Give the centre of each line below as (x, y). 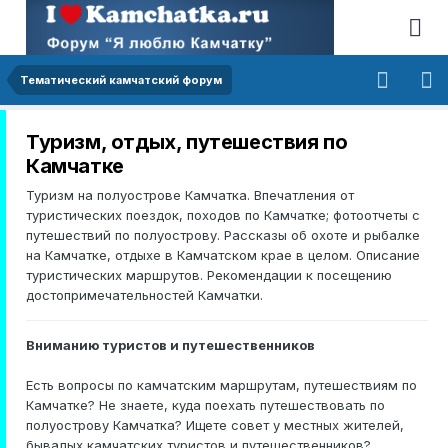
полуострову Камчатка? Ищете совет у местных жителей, (215, 424)
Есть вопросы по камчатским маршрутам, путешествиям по (221, 384)
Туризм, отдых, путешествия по (187, 142)
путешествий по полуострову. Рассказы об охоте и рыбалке (223, 234)
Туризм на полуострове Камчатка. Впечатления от (190, 194)
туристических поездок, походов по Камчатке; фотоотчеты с (223, 214)
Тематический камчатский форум (121, 80)
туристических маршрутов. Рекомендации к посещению (209, 274)
